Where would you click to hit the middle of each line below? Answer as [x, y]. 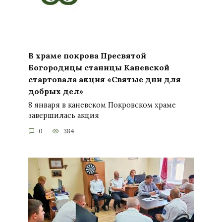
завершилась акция [63, 115]
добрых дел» [55, 91]
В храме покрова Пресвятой [87, 55]
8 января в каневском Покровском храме [102, 105]
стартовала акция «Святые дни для [104, 79]
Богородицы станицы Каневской [99, 67]
